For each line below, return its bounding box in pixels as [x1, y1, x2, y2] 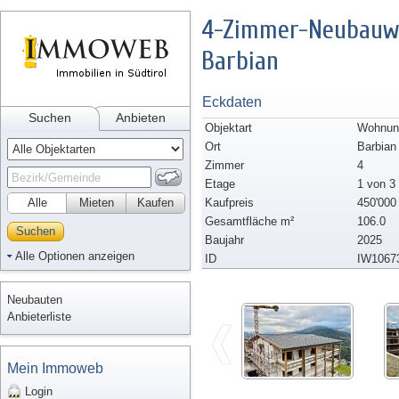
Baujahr [205, 233, 244, 247]
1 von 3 [357, 177, 395, 191]
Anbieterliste [7, 310, 71, 323]
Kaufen [137, 196, 174, 209]
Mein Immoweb [7, 361, 103, 376]
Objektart [205, 121, 252, 134]
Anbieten [115, 110, 166, 125]
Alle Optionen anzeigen [15, 249, 134, 263]
